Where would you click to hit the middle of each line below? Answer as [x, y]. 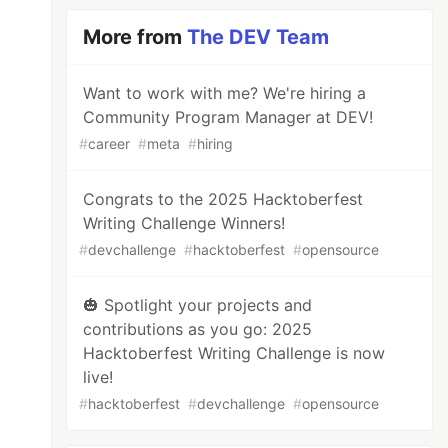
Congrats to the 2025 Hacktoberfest [223, 199]
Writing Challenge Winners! [184, 223]
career [109, 143]
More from [135, 37]
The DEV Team [258, 37]
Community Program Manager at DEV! [228, 117]
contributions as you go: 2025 [198, 329]
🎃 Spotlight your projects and [198, 305]
